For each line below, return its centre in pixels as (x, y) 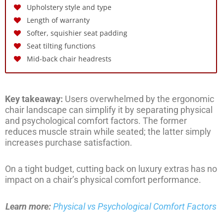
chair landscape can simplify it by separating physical (109, 110)
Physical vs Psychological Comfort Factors (135, 206)
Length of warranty (58, 20)
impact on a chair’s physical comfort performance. (103, 180)
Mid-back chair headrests (69, 58)
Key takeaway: (35, 99)
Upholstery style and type (69, 7)
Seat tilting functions (61, 46)
